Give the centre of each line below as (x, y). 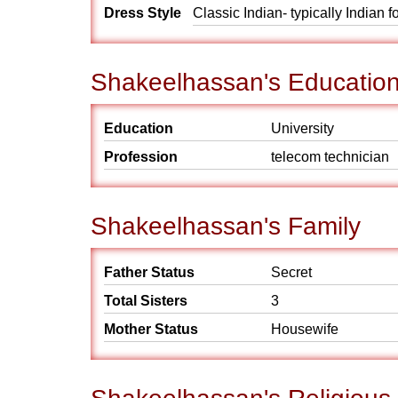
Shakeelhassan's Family (226, 226)
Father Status (149, 272)
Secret (291, 272)
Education (139, 128)
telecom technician (330, 157)
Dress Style (143, 13)
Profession (141, 157)
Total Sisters (146, 301)
